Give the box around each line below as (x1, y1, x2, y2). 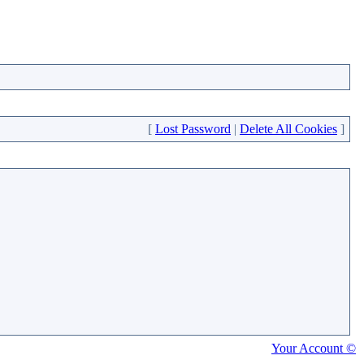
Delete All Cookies (240, 122, 337, 136)
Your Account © (271, 341, 356, 355)
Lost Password (155, 122, 231, 136)
